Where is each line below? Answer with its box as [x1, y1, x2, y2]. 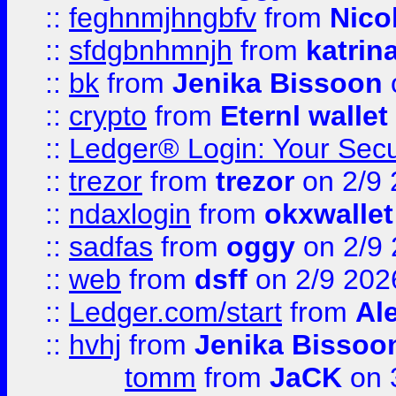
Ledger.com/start [69, 296, 282, 328]
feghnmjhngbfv [69, 2, 256, 34]
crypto [69, 100, 147, 132]
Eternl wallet [220, 100, 388, 132]
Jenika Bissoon [172, 67, 383, 99]
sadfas [69, 231, 153, 263]
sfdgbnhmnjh [69, 34, 232, 66]
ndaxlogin [69, 198, 191, 230]
